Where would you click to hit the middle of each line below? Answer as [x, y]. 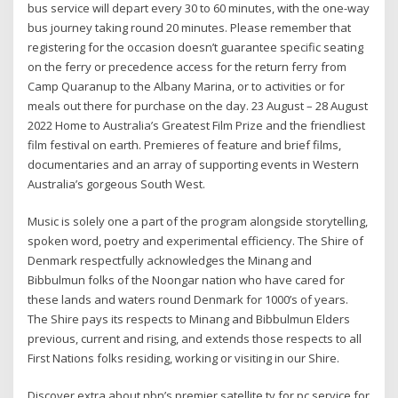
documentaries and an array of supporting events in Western [194, 164]
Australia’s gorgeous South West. [117, 183]
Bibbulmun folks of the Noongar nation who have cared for [187, 280]
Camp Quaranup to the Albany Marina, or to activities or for [187, 86]
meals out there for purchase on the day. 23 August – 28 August [198, 105]
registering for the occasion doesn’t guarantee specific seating [196, 47]
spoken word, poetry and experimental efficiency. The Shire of [196, 241]
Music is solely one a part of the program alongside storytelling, [198, 222]
